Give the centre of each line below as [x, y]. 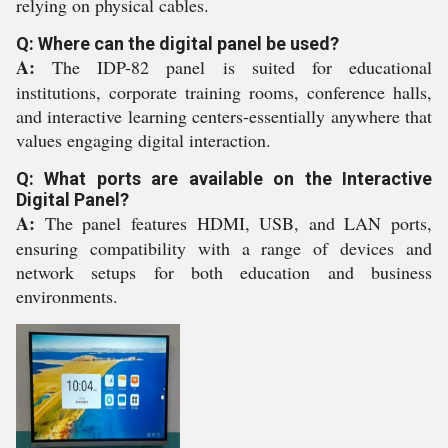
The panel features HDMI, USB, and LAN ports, [233, 223]
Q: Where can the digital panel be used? [177, 43]
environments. [67, 296]
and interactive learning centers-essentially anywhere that [224, 116]
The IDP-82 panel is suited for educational [233, 67]
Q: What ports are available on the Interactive [224, 178]
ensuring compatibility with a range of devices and [224, 248]
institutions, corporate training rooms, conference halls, [224, 92]
